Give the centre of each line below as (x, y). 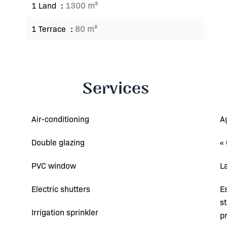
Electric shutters (61, 189)
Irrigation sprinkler (65, 212)
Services (116, 89)
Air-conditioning (60, 119)
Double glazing (58, 142)
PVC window (54, 165)
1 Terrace (50, 29)
